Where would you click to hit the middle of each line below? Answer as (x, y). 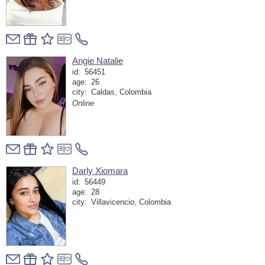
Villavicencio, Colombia (131, 202)
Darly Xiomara (100, 171)
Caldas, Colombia (121, 92)
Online (83, 104)
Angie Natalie (98, 61)
